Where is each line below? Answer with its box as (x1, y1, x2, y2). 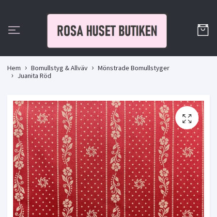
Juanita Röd (17, 71, 51, 80)
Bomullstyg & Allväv (31, 63, 88, 73)
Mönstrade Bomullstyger (98, 63, 170, 73)
